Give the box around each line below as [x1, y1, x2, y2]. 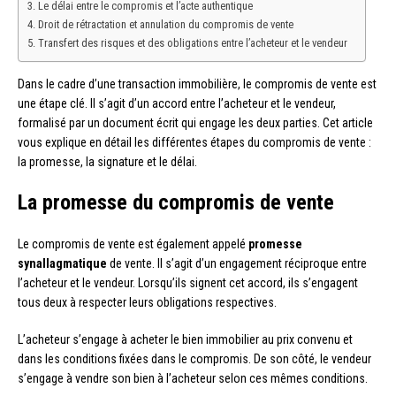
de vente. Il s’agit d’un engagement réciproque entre [107, 255, 367, 270]
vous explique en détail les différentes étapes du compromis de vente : [18, 134, 371, 149]
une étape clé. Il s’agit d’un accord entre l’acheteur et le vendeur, [18, 95, 336, 110]
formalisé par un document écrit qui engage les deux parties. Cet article [18, 115, 373, 130]
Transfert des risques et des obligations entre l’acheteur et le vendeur [37, 35, 347, 49]
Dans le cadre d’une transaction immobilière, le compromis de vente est [18, 76, 377, 91]
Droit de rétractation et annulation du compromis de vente [37, 17, 293, 31]
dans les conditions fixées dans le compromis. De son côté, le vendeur [18, 351, 371, 366]
